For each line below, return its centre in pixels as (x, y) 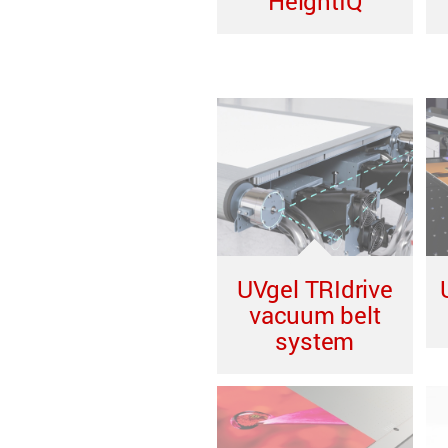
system (315, 341)
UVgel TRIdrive (314, 289)
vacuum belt (315, 315)
